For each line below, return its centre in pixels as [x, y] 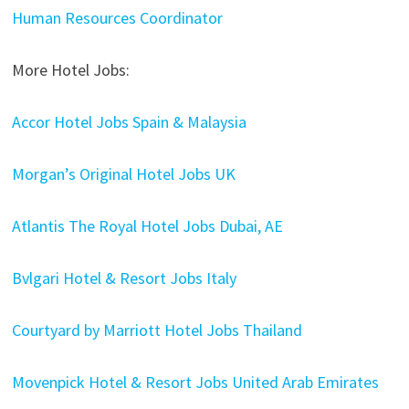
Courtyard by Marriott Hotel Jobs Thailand [157, 330]
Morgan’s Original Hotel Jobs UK [123, 174]
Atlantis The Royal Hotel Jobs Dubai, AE [147, 226]
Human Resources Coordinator [117, 18]
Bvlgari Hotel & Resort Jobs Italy [124, 278]
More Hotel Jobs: [70, 70]
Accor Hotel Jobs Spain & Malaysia [129, 122]
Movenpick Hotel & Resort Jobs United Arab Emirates [195, 382]
